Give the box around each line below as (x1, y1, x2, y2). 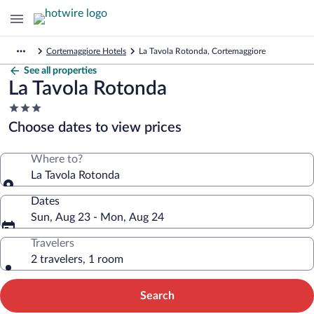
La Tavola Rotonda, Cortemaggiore (139, 47, 266, 55)
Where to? (31, 153, 83, 165)
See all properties (24, 66, 97, 76)
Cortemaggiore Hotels (46, 47, 126, 55)
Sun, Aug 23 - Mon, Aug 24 (31, 212, 164, 223)
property (8, 129, 50, 140)
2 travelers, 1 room (31, 254, 123, 265)
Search (139, 290, 175, 301)
